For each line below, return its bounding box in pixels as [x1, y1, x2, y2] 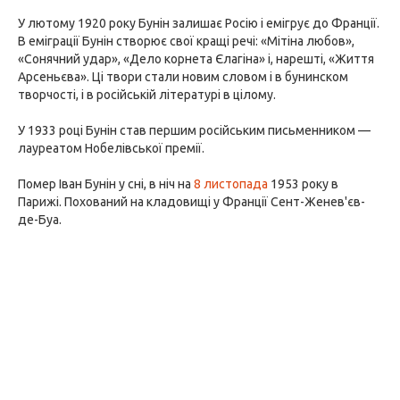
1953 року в [268, 177, 338, 191]
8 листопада [194, 177, 268, 191]
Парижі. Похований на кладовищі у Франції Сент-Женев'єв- [18, 195, 365, 209]
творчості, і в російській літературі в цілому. [18, 87, 276, 102]
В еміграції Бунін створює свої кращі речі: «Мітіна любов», [18, 34, 354, 48]
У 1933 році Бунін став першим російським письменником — [18, 123, 371, 137]
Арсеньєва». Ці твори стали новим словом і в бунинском [18, 70, 348, 84]
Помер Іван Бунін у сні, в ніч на [18, 177, 194, 191]
